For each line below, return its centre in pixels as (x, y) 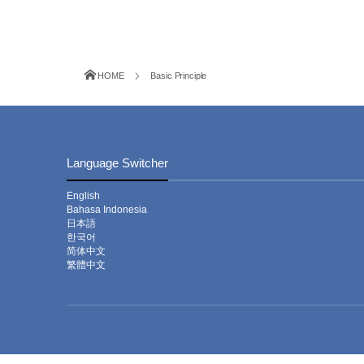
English (83, 195)
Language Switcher (117, 162)
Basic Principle (179, 75)
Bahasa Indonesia (107, 209)
